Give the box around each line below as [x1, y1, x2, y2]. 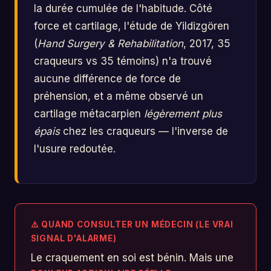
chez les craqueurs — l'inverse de [60, 125, 229, 138]
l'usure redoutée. [34, 143, 116, 155]
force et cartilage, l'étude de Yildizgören [34, 20, 230, 33]
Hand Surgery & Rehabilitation [38, 38, 184, 50]
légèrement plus [144, 108, 223, 120]
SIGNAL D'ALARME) [30, 233, 117, 243]
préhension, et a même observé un [34, 90, 204, 103]
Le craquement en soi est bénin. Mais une [30, 252, 233, 264]
